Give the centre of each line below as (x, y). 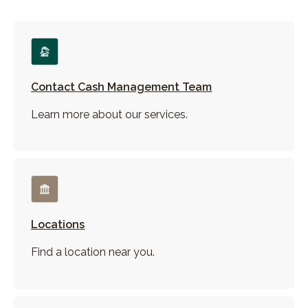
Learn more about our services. (110, 115)
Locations (58, 225)
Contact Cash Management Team (122, 87)
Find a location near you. (93, 252)
